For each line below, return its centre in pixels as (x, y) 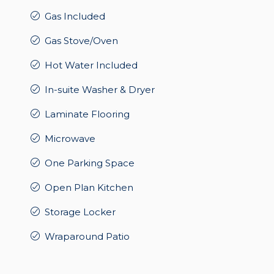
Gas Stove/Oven (81, 41)
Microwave (70, 139)
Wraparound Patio (87, 237)
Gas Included (75, 17)
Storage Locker (80, 212)
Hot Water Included (91, 65)
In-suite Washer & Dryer (100, 90)
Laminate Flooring (87, 114)
